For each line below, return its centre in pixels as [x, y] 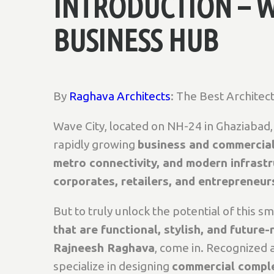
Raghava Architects [120, 96]
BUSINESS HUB [136, 40]
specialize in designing [113, 266]
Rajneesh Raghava [104, 248]
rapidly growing [95, 144]
